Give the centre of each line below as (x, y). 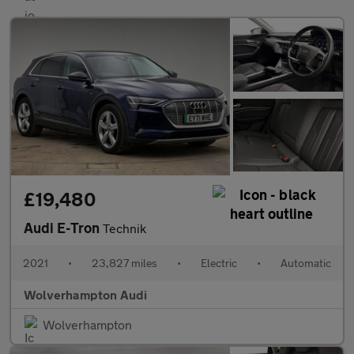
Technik (124, 228)
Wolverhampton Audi (85, 295)
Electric (219, 263)
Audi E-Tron (63, 228)
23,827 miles (124, 263)
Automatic (306, 263)
